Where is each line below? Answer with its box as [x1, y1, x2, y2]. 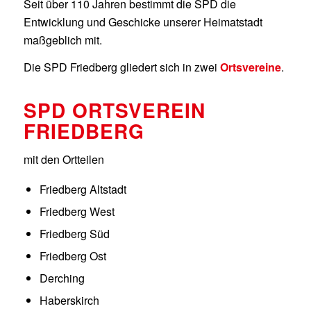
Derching [39, 269, 85, 286]
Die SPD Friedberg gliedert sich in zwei [23, 59, 220, 76]
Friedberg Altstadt [39, 180, 126, 197]
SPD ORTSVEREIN [23, 95, 205, 124]
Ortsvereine [219, 59, 281, 76]
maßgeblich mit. [23, 31, 102, 48]
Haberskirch [39, 292, 99, 308]
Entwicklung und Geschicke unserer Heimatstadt [23, 13, 262, 30]
